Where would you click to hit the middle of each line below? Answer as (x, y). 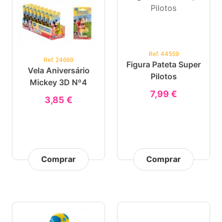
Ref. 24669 (58, 60)
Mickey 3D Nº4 (58, 82)
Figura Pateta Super (164, 64)
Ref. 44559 (164, 54)
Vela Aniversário (58, 70)
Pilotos (164, 76)
